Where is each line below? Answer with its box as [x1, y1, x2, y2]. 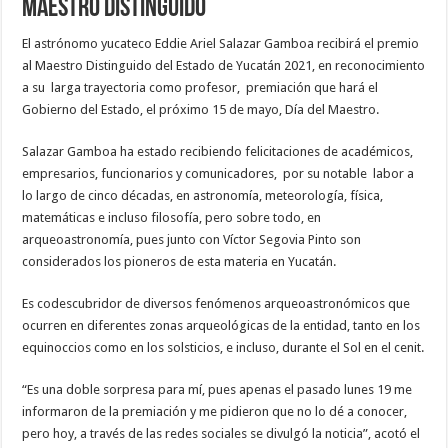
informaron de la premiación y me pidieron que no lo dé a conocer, [22, 403, 408, 419]
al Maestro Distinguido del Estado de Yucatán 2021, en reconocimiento [22, 57, 426, 73]
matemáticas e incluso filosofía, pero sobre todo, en [22, 209, 322, 225]
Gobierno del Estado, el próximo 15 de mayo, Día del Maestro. [22, 101, 380, 117]
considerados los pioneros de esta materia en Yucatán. [22, 253, 337, 269]
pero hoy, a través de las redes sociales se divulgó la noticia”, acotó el [22, 425, 421, 441]
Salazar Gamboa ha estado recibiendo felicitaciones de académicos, [22, 143, 414, 159]
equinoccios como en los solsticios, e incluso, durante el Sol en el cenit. [22, 339, 425, 355]
